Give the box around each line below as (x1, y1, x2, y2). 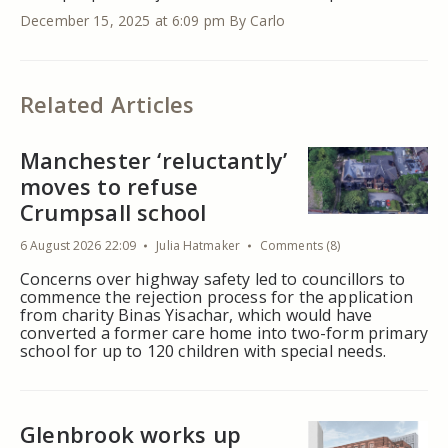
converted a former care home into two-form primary (20, 321, 429, 344)
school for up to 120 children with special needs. (20, 339, 386, 362)
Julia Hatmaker (156, 236, 240, 254)
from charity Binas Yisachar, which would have (20, 303, 373, 326)
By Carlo (228, 10, 286, 30)
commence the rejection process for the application (20, 285, 414, 308)
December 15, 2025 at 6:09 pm (20, 10, 225, 30)
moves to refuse (20, 170, 199, 201)
